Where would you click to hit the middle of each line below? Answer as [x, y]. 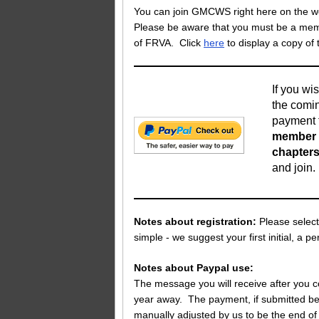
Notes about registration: [195, 222]
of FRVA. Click [169, 42]
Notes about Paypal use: [194, 268]
